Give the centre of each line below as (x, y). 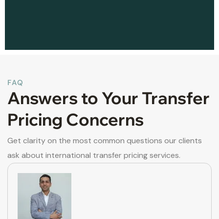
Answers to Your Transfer (109, 98)
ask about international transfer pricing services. (94, 155)
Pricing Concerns (76, 120)
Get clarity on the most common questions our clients (105, 141)
